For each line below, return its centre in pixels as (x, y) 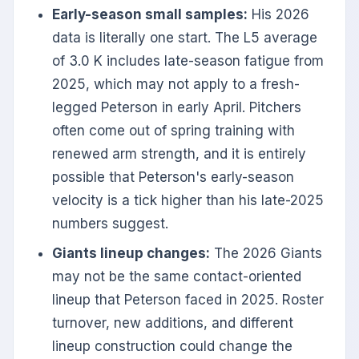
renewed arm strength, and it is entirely (179, 154)
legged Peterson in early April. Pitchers (177, 108)
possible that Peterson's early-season (173, 177)
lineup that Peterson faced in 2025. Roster (188, 300)
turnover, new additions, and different (173, 323)
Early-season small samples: (150, 15)
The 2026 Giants (266, 254)
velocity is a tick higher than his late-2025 (188, 201)
